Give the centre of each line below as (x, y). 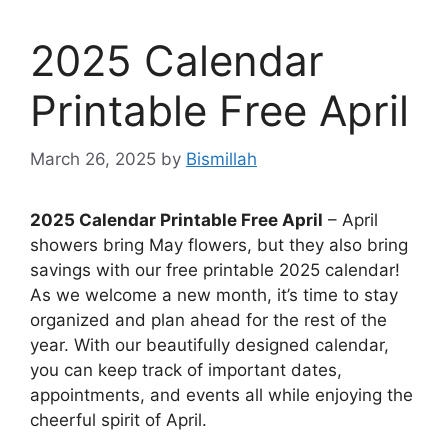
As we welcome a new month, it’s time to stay (214, 295)
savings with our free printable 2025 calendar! (215, 270)
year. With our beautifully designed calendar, (209, 345)
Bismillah (221, 159)
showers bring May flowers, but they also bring (219, 245)
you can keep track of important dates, (186, 370)
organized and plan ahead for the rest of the (208, 320)
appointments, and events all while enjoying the (221, 395)
